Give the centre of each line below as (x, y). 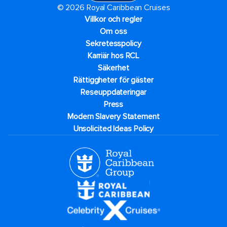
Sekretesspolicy (113, 44)
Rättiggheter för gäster (113, 80)
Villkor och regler (113, 19)
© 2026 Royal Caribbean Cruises (113, 8)
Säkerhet (113, 68)
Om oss (113, 31)
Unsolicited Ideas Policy (113, 129)
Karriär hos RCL (113, 56)
